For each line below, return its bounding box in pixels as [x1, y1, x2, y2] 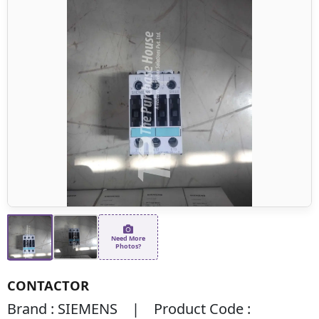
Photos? [115, 241, 141, 251]
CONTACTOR [7, 276, 89, 294]
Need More [111, 233, 145, 243]
